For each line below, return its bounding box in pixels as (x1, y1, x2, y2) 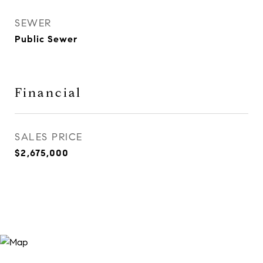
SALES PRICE (15, 131, 83, 143)
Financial (15, 85, 82, 100)
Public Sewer (15, 33, 77, 45)
